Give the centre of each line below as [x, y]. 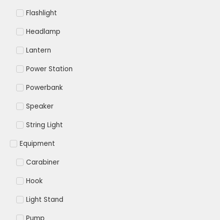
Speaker [40, 107]
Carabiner [42, 163]
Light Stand [44, 200]
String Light [44, 125]
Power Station [49, 69]
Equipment [37, 144]
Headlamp [43, 32]
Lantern [38, 51]
